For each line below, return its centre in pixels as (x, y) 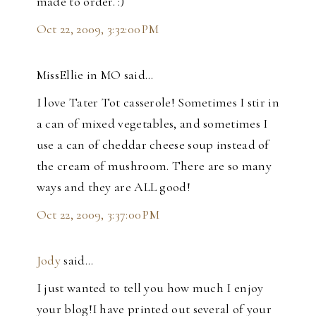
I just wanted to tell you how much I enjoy (150, 288)
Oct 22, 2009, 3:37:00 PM (98, 215)
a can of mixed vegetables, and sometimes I (152, 124)
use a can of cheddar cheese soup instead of (153, 145)
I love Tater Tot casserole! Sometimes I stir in (158, 103)
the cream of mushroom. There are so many (154, 166)
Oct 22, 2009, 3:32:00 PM (98, 29)
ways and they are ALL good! (113, 187)
